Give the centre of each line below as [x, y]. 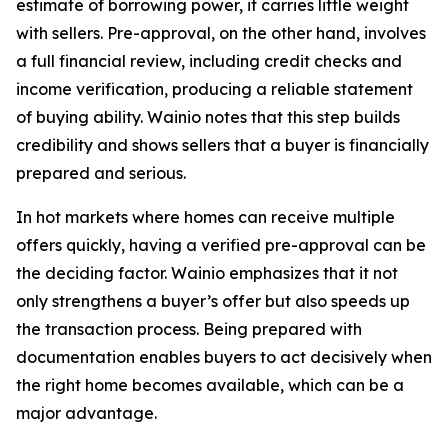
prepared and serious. [101, 173]
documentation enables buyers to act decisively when [224, 357]
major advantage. [86, 413]
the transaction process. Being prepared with [189, 329]
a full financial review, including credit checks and [209, 61]
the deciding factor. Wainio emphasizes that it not [207, 273]
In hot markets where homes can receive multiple [205, 217]
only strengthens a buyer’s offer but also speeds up [213, 301]
